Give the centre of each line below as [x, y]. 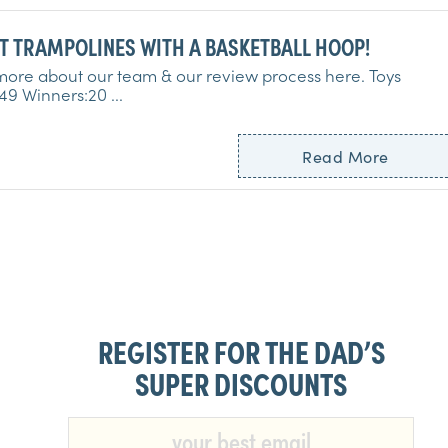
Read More [345, 156]
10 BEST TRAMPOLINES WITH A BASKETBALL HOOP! [287, 45]
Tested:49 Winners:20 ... [117, 94]
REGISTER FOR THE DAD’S [241, 350]
